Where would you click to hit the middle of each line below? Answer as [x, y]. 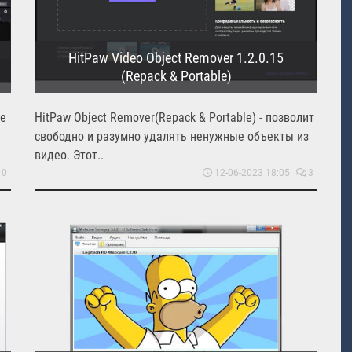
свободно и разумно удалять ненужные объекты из [172, 136]
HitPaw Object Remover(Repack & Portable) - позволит [174, 117]
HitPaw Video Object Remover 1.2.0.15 [176, 57]
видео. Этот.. [69, 155]
